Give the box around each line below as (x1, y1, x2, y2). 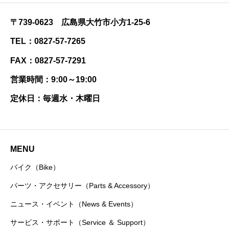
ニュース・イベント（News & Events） (10, 199, 138, 208)
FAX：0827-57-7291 (10, 56, 86, 65)
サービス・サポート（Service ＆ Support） (10, 218, 150, 226)
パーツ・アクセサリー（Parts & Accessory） (10, 181, 154, 190)
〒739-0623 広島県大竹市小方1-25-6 (10, 18, 150, 27)
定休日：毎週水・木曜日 (10, 94, 100, 103)
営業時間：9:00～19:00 (10, 75, 97, 84)
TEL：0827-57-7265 (10, 37, 85, 46)
